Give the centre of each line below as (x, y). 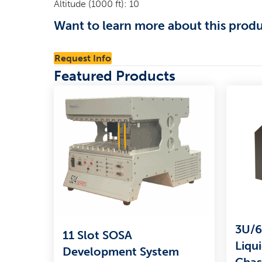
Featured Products (115, 75)
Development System (121, 251)
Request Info (83, 58)
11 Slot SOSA (97, 235)
